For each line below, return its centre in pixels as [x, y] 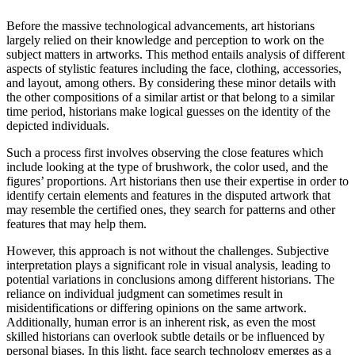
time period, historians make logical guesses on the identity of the [168, 112]
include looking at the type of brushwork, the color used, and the [167, 167]
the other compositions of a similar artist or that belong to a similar [170, 97]
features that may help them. [76, 224]
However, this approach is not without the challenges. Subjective [168, 251]
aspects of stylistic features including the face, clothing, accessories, [174, 69]
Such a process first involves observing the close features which [165, 153]
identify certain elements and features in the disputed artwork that [168, 196]
